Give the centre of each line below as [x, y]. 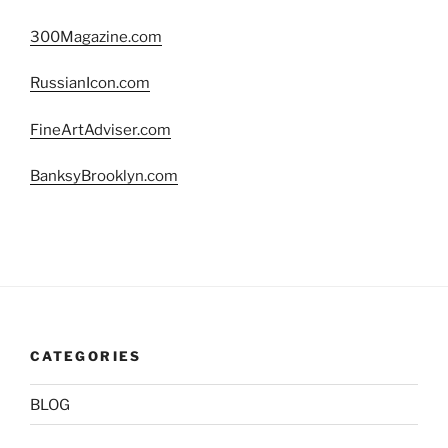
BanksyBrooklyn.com [104, 176]
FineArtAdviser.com [100, 129]
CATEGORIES [86, 355]
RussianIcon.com [90, 83]
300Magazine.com [96, 36]
